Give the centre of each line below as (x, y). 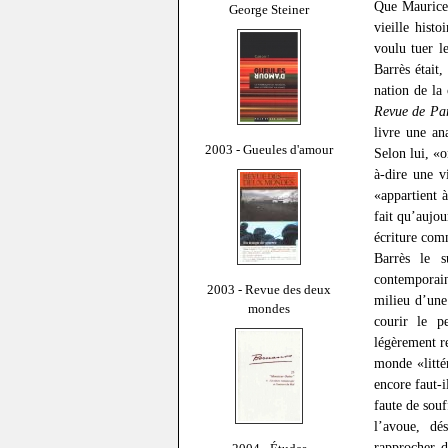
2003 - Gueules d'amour (269, 149)
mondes (269, 308)
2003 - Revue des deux (269, 289)
